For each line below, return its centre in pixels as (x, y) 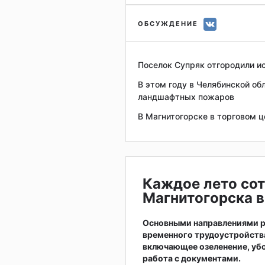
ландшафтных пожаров (186, 97)
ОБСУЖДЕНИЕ (168, 23)
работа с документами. (192, 258)
